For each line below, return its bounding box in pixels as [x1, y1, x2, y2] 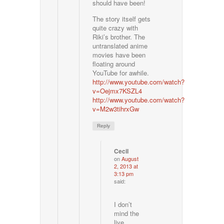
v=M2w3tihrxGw [92, 104, 139, 114]
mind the [114, 208, 139, 218]
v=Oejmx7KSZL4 [92, 86, 142, 96]
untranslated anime [92, 41, 148, 51]
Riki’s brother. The [92, 32, 145, 42]
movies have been [92, 50, 146, 60]
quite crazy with [92, 23, 138, 33]
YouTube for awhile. [92, 68, 149, 78]
